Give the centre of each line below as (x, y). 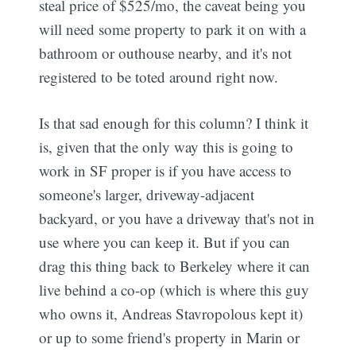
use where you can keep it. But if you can (165, 242)
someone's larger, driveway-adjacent (147, 195)
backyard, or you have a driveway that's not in (177, 219)
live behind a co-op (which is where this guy (174, 290)
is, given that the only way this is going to (166, 147)
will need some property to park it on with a (173, 29)
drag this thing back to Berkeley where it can (175, 266)
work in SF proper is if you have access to (166, 171)
